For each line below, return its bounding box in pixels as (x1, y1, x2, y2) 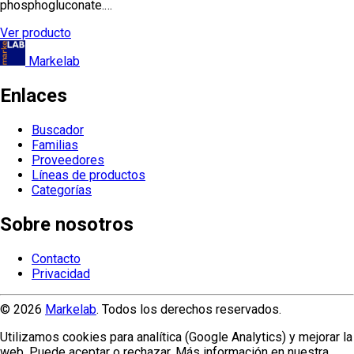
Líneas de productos (32, 168, 145, 183)
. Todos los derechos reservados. (96, 302, 281, 318)
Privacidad (32, 266, 90, 282)
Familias (32, 137, 78, 153)
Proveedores (32, 153, 104, 168)
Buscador (32, 122, 84, 138)
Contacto (32, 251, 81, 267)
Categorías (32, 183, 92, 198)
